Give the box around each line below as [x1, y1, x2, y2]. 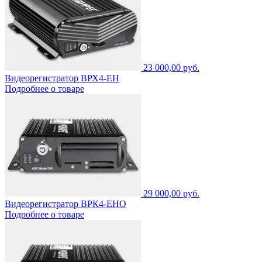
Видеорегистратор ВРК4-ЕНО [5, 198, 126, 209]
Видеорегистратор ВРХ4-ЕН [5, 73, 119, 83]
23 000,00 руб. [143, 62, 199, 73]
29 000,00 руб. [143, 188, 199, 198]
